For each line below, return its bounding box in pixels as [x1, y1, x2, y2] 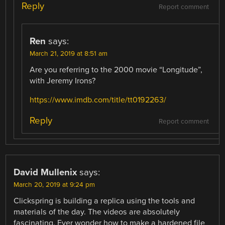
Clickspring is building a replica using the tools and [14, 196, 195, 206]
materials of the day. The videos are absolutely [14, 207, 180, 217]
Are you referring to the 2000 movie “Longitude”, [30, 64, 203, 75]
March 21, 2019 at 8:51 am [30, 49, 108, 58]
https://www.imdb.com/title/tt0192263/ [30, 94, 167, 105]
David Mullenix [14, 167, 77, 178]
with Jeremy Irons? [30, 75, 96, 86]
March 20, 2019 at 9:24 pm [14, 181, 95, 189]
